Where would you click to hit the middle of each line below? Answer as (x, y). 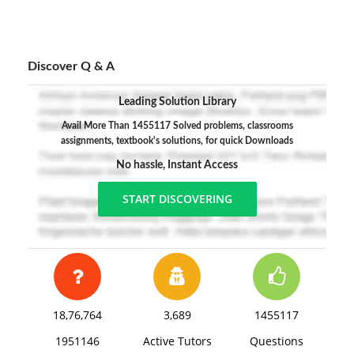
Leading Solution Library (177, 102)
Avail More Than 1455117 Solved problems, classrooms (177, 126)
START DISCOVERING (177, 199)
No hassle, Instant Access (177, 165)
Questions (277, 341)
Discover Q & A (71, 66)
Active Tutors (177, 341)
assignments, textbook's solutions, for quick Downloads (177, 141)
